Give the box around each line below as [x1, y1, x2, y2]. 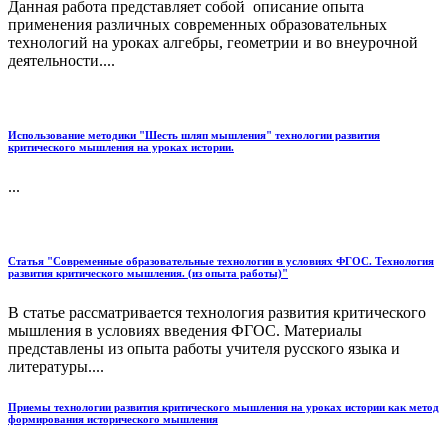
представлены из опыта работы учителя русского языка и [8, 340, 400, 358]
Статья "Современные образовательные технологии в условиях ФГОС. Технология [8, 255, 434, 268]
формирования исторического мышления [8, 413, 218, 426]
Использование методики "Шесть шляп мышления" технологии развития [8, 129, 380, 142]
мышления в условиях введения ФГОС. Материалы [8, 322, 362, 340]
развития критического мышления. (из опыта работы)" [8, 267, 288, 280]
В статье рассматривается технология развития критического [8, 304, 426, 322]
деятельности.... [8, 52, 115, 70]
